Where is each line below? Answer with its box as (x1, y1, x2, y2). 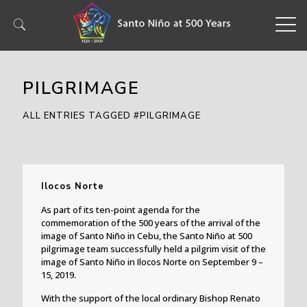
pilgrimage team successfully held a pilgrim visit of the (40, 242, 266, 255)
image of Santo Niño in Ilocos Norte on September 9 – (40, 255, 263, 268)
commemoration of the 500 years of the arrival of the (40, 216, 260, 229)
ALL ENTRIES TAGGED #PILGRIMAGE (23, 110, 201, 122)
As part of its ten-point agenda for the (40, 203, 200, 216)
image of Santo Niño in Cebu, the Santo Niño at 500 (40, 229, 252, 242)
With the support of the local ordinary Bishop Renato (40, 291, 260, 304)
